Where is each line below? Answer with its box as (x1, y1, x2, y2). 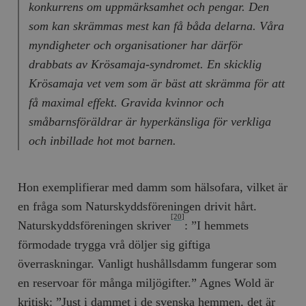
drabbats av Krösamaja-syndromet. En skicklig (28, 57, 262, 71)
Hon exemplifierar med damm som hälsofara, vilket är (18, 180, 288, 194)
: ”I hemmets (184, 218, 249, 232)
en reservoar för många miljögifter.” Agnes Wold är (18, 275, 275, 290)
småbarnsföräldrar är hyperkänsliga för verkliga (28, 114, 271, 128)
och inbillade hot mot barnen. (28, 133, 176, 148)
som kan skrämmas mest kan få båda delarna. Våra (28, 18, 284, 33)
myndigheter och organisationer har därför (28, 38, 242, 52)
